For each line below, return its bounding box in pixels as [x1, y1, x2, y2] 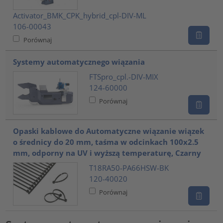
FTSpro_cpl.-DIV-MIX [89, 71, 158, 82]
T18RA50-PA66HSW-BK [89, 162, 169, 173]
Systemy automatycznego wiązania [13, 57, 145, 67]
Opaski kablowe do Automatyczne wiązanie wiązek [13, 126, 205, 136]
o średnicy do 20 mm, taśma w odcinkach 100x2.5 [13, 137, 199, 147]
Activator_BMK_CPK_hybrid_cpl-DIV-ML [13, 10, 147, 20]
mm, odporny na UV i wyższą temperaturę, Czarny [13, 148, 202, 158]
